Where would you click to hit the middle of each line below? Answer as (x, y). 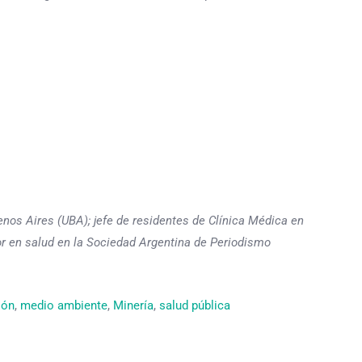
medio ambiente (63, 305)
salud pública (194, 305)
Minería (133, 305)
